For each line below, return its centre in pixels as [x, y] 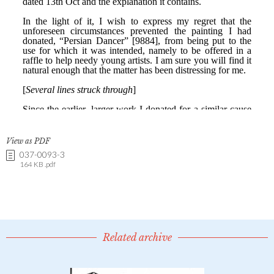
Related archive [137, 237]
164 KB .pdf [38, 164]
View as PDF [28, 141]
